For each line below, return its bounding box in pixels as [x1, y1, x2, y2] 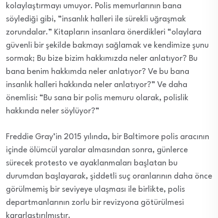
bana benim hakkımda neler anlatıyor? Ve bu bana [6, 68, 189, 76]
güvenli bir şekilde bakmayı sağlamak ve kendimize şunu [6, 41, 209, 50]
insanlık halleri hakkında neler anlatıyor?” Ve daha [6, 81, 187, 90]
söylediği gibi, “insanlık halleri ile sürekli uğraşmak [6, 15, 186, 24]
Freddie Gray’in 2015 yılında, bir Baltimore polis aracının [6, 133, 209, 142]
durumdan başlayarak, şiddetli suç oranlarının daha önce [6, 172, 212, 181]
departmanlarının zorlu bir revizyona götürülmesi [6, 199, 184, 207]
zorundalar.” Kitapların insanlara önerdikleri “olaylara [6, 28, 201, 37]
